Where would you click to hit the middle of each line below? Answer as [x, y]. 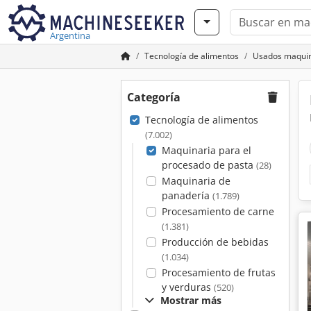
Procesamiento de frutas [218, 272]
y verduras [187, 287]
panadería [187, 195]
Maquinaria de [196, 181]
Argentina [70, 35]
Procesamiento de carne [218, 211]
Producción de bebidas [215, 242]
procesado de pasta [209, 165]
